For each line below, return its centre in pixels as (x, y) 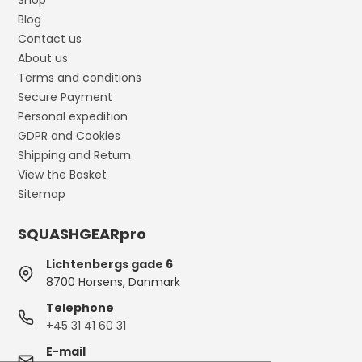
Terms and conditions (80, 78)
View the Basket (63, 175)
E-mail (66, 352)
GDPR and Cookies (69, 136)
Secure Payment (65, 97)
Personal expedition (73, 117)
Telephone (80, 308)
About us (43, 59)
